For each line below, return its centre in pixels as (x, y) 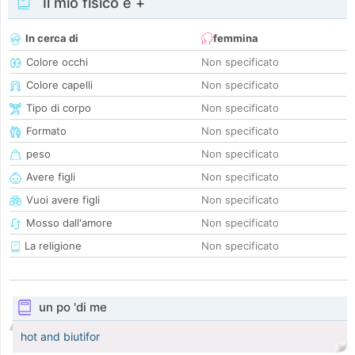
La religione (52, 246)
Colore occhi (57, 62)
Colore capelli (59, 85)
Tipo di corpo (59, 108)
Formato (46, 131)
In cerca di (52, 38)
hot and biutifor (60, 337)
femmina (236, 38)
